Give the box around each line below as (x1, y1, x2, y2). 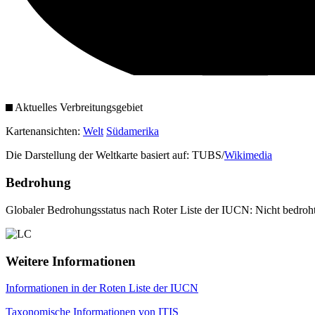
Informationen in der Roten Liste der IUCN (6, 282, 198, 295)
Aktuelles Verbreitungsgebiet (13, 101, 143, 114)
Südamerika (106, 125, 159, 138)
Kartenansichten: (6, 125, 83, 138)
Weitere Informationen (6, 253, 136, 269)
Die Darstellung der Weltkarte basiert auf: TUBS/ (6, 149, 224, 162)
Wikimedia (224, 149, 272, 162)
